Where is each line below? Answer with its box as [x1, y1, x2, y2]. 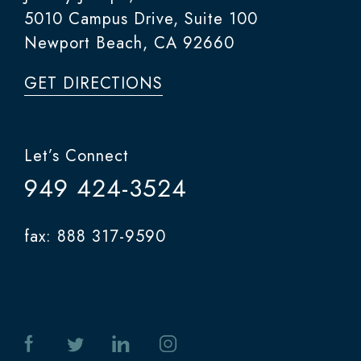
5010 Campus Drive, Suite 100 [24, 7, 258, 31]
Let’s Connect [24, 144, 129, 168]
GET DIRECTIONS [24, 72, 163, 95]
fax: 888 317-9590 [24, 225, 166, 248]
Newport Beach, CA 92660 [24, 31, 234, 55]
